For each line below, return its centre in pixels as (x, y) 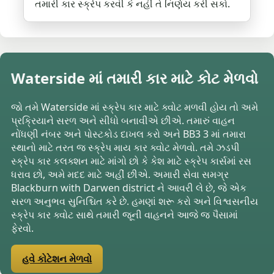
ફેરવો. (23, 228)
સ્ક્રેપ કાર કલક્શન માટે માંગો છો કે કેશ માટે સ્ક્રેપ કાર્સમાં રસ (131, 161)
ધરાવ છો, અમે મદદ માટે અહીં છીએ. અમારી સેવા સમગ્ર (120, 174)
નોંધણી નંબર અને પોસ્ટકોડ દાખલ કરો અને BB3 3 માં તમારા (129, 134)
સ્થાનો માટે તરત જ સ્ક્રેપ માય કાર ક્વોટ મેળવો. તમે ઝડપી (126, 147)
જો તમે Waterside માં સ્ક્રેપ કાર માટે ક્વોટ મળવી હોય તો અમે (135, 107)
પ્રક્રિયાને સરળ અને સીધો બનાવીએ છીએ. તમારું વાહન (123, 120)
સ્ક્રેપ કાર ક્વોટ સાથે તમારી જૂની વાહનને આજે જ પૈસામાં (125, 214)
